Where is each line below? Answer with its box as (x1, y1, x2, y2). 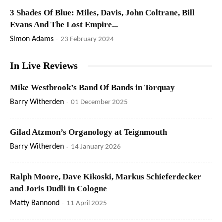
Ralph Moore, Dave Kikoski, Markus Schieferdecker (10, 172, 201, 182)
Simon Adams (10, 35, 54, 44)
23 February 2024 (60, 36, 114, 44)
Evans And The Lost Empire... (10, 20, 118, 30)
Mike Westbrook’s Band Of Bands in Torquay (10, 83, 175, 93)
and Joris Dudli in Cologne (10, 184, 107, 194)
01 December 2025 (71, 99, 128, 107)
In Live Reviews (10, 60, 78, 71)
